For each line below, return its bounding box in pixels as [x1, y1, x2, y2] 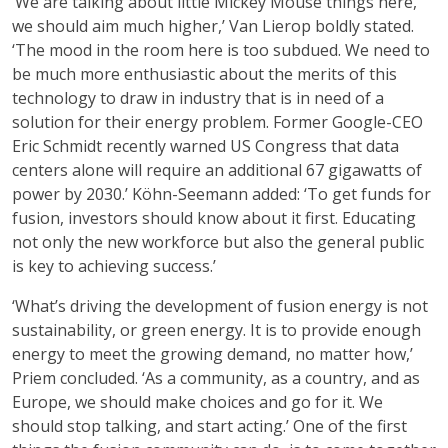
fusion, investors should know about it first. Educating [12, 207, 416, 229]
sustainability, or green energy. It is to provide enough [12, 319, 421, 341]
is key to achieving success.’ [12, 255, 220, 277]
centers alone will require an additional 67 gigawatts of [12, 159, 422, 181]
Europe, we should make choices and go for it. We [12, 391, 383, 413]
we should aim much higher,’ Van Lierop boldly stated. [12, 15, 414, 37]
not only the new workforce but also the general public [12, 231, 424, 253]
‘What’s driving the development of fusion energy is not [12, 295, 428, 317]
